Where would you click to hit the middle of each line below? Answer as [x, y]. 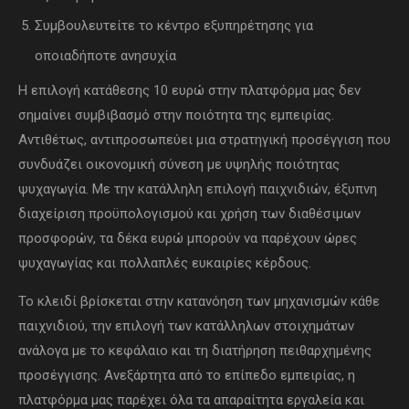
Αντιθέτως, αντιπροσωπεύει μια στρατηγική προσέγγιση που [204, 140]
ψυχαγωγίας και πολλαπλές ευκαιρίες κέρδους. [165, 263]
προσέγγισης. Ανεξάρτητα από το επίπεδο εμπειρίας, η [187, 376]
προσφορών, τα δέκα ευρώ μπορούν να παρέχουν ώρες [188, 239]
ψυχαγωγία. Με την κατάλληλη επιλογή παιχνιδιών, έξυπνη [198, 189]
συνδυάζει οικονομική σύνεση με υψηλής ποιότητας [179, 165]
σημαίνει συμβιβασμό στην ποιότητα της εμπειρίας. [176, 115]
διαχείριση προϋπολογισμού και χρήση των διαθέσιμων [189, 214]
